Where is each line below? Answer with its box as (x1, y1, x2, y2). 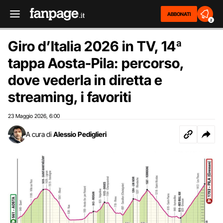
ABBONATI (167, 11, 191, 17)
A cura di (26, 130, 52, 138)
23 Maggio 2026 (8, 112, 46, 119)
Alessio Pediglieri (53, 130, 107, 138)
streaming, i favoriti (8, 89, 131, 106)
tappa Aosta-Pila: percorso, (8, 55, 184, 72)
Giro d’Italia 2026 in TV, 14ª (8, 38, 182, 55)
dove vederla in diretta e (8, 72, 162, 89)
